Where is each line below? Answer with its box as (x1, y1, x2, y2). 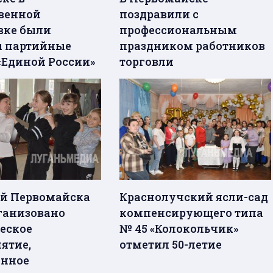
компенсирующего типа (119, 205, 264, 221)
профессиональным (119, 23, 238, 38)
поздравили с (119, 7, 199, 22)
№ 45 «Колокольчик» (119, 221, 239, 236)
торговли (119, 54, 174, 69)
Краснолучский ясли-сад (119, 190, 269, 205)
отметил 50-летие (119, 237, 222, 252)
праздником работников (119, 38, 266, 54)
